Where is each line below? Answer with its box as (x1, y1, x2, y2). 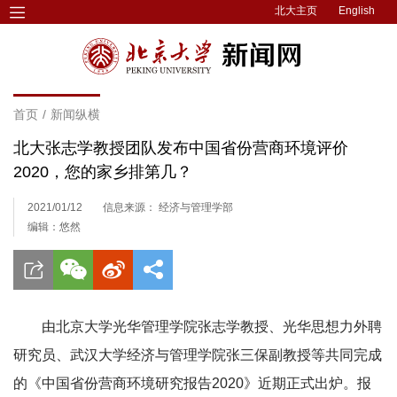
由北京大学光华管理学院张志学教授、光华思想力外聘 (42, 319, 382, 334)
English (339, 4, 375, 17)
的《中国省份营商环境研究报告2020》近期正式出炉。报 (13, 376, 371, 391)
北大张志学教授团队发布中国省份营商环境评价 (13, 139, 348, 157)
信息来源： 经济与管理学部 (103, 201, 233, 214)
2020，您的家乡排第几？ (13, 163, 192, 181)
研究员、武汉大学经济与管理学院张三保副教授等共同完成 (13, 347, 382, 362)
